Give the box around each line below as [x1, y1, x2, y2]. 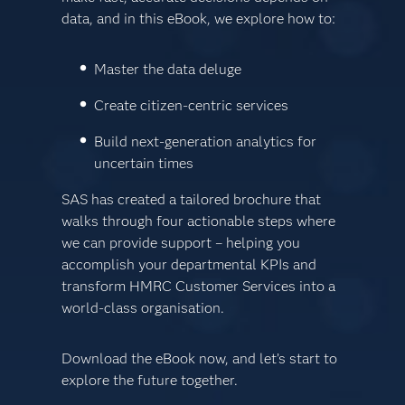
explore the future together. [61, 372, 239, 390]
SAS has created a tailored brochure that [61, 191, 322, 209]
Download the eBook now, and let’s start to [61, 350, 338, 368]
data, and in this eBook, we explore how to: [61, 10, 336, 28]
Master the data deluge [93, 61, 241, 79]
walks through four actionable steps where [61, 212, 336, 231]
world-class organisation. [61, 299, 225, 317]
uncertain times [93, 155, 193, 173]
